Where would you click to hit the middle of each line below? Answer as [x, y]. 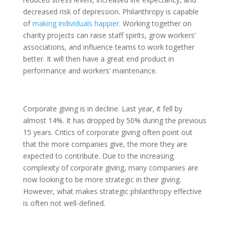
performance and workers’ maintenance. [90, 71]
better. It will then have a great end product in [98, 59]
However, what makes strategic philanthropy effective [112, 191]
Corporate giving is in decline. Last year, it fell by [102, 109]
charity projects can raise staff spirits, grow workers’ [109, 35]
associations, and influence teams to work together [109, 47]
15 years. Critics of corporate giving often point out [108, 132]
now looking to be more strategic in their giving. [102, 179]
